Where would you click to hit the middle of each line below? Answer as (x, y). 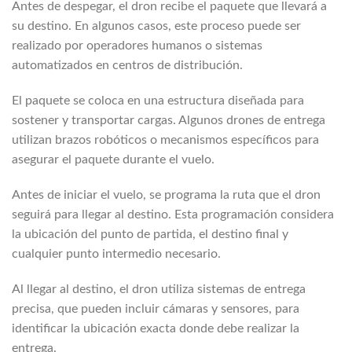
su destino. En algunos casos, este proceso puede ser (156, 26)
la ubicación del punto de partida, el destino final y (150, 235)
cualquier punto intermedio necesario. (116, 254)
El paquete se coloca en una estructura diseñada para (158, 101)
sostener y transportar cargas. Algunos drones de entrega (169, 121)
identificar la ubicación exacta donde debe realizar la (156, 329)
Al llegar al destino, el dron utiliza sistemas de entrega (159, 290)
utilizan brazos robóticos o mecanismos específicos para (165, 140)
